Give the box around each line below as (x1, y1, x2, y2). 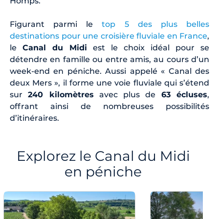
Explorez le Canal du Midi (16, 148, 190, 164)
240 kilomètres (28, 90, 94, 99)
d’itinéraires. (10, 113, 63, 123)
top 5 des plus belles (102, 20, 210, 29)
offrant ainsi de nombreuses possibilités (10, 102, 209, 111)
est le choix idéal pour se (87, 43, 209, 52)
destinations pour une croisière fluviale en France (10, 31, 207, 41)
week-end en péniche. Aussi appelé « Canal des (10, 66, 209, 76)
